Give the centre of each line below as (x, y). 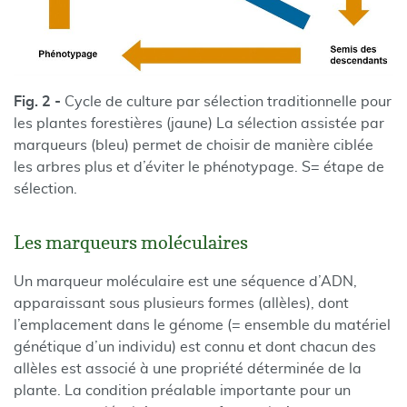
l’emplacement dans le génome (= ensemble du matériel (202, 325)
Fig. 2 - (39, 102)
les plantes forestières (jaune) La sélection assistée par (199, 124)
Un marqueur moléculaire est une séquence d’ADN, (185, 282)
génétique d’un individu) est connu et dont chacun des (195, 347)
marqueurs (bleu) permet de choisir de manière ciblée (194, 145)
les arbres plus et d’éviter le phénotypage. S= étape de (199, 167)
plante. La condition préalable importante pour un (182, 391)
